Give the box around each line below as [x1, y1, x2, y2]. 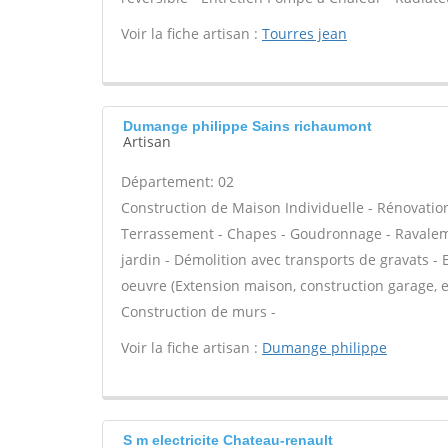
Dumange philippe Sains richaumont [123, 118, 372, 134]
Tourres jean [262, 24, 347, 43]
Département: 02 [121, 172, 234, 191]
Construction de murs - [121, 302, 276, 321]
